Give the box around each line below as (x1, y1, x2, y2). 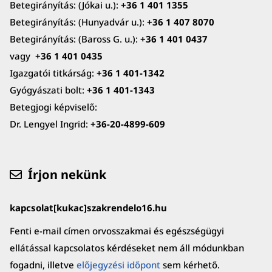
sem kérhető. (160, 258, 220, 271)
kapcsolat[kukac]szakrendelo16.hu (9, 201, 167, 214)
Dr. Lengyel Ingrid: (9, 117, 90, 130)
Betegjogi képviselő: (9, 100, 97, 113)
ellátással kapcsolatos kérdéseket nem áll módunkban (9, 241, 244, 254)
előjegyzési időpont (76, 258, 160, 271)
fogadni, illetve (9, 258, 76, 271)
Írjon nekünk (21, 166, 106, 183)
